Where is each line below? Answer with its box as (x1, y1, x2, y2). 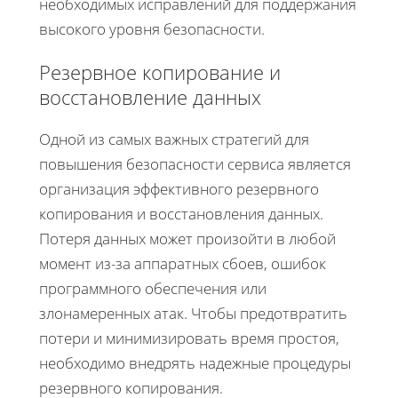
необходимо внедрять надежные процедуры (39, 353, 351, 374)
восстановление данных (39, 84, 261, 111)
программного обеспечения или (39, 278, 267, 299)
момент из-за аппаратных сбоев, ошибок (39, 253, 326, 275)
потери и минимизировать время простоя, (39, 328, 339, 349)
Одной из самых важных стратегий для (39, 129, 309, 150)
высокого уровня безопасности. (39, 19, 265, 40)
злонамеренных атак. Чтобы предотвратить (39, 303, 347, 324)
